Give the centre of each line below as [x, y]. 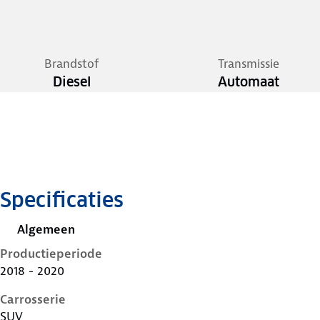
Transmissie [249, 64]
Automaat [249, 82]
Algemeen [46, 229]
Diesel [71, 82]
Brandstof [71, 64]
